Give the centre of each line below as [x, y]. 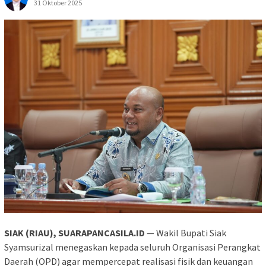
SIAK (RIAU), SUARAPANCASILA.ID [75, 232]
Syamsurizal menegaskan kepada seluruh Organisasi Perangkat [132, 247]
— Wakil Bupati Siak [186, 232]
